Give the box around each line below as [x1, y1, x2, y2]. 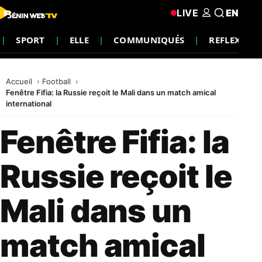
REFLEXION [209, 33, 259, 46]
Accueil [6, 77, 35, 86]
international [6, 99, 51, 108]
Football [42, 77, 73, 86]
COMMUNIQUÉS [113, 33, 185, 46]
